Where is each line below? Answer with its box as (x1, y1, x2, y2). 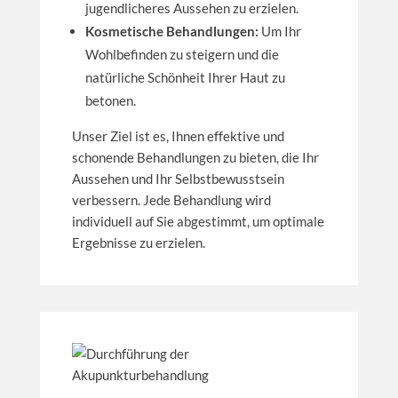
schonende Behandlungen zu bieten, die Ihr (71, 148, 319, 165)
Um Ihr (258, 22, 301, 39)
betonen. (84, 92, 136, 108)
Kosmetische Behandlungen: (84, 22, 259, 39)
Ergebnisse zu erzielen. (71, 234, 205, 251)
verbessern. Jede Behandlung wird (71, 191, 271, 208)
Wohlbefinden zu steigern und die (84, 45, 279, 62)
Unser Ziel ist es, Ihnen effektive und (71, 127, 284, 144)
